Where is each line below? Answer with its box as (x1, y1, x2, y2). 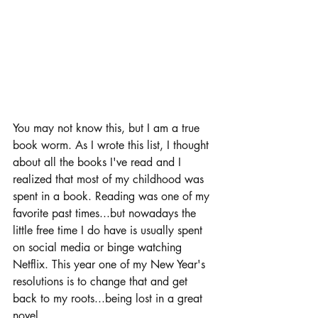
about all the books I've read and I (13, 155, 185, 170)
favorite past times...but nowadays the (13, 206, 199, 221)
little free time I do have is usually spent (13, 223, 206, 238)
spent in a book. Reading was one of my (13, 189, 213, 204)
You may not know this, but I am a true (13, 121, 203, 136)
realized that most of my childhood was (13, 172, 207, 187)
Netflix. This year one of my (13, 257, 150, 272)
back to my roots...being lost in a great (13, 291, 206, 306)
